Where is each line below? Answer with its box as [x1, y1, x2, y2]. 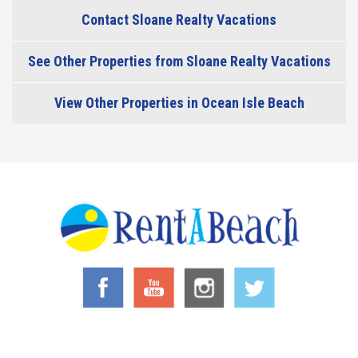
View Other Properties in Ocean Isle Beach [54, 94, 304, 112]
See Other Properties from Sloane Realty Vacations [27, 53, 331, 70]
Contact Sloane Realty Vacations [82, 11, 276, 29]
